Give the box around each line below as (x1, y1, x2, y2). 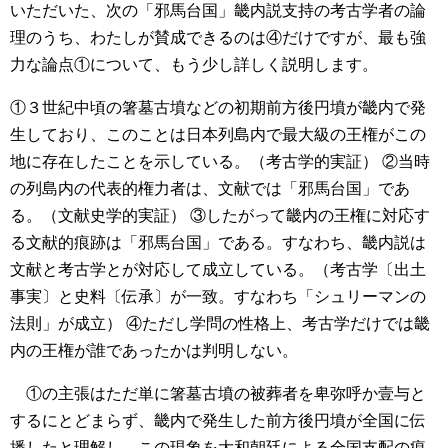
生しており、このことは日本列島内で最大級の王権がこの (10, 126, 426, 144)
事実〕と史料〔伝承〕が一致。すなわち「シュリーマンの (10, 288, 426, 306)
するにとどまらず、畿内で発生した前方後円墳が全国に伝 (10, 412, 426, 430)
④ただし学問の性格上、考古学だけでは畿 (122, 315, 430, 333)
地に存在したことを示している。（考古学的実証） (10, 153, 378, 171)
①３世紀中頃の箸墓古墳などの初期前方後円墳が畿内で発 (10, 99, 426, 117)
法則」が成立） (10, 315, 122, 333)
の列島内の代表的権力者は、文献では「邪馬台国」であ (10, 180, 410, 198)
